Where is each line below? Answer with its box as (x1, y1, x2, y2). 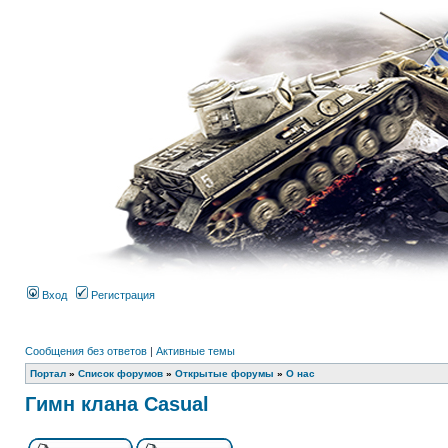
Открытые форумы (175, 368, 274, 379)
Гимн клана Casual (25, 393, 209, 415)
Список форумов (78, 368, 163, 379)
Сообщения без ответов (25, 345, 147, 357)
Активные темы (156, 345, 235, 357)
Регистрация (88, 289, 155, 301)
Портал (30, 368, 66, 379)
